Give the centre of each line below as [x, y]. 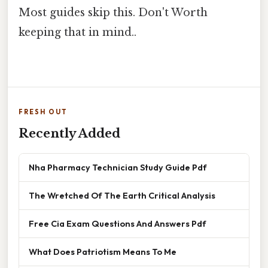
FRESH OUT [43, 112]
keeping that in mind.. [77, 32]
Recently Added [69, 133]
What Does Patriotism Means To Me [103, 251]
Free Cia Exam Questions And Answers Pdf [118, 223]
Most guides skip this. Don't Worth [113, 12]
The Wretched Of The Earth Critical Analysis [122, 195]
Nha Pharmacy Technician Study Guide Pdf [118, 167]
